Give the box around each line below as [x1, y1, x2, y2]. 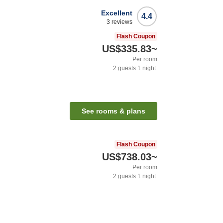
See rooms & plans [82, 107, 145, 115]
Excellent [101, 9, 132, 17]
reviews [110, 18, 132, 26]
